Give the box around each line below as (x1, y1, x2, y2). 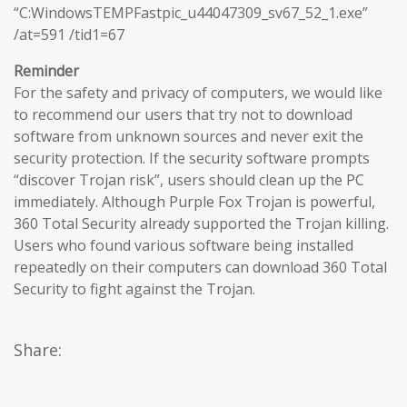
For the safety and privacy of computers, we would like (14, 82, 382, 103)
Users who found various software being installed (14, 234, 353, 255)
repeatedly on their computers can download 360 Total (14, 256, 387, 277)
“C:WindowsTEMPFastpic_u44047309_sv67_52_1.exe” (14, 2, 368, 23)
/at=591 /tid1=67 (14, 24, 124, 45)
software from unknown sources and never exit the (14, 125, 363, 146)
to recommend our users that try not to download (14, 104, 352, 124)
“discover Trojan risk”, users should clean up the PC (14, 169, 364, 190)
